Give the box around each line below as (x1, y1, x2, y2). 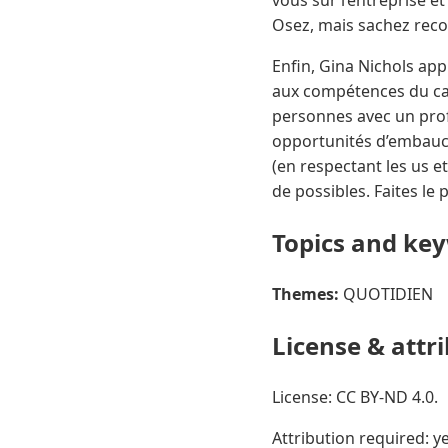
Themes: (272, 282, 339, 305)
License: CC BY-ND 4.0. (272, 385, 438, 408)
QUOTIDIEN (339, 282, 433, 305)
